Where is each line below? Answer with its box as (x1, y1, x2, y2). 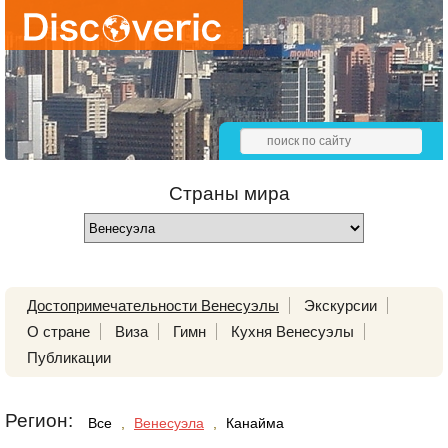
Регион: (5, 410, 73, 431)
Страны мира (168, 183, 290, 204)
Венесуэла (134, 415, 204, 431)
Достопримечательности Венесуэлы (27, 297, 279, 314)
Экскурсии (304, 297, 377, 314)
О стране (27, 323, 90, 340)
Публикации (27, 349, 111, 366)
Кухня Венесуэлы (231, 323, 354, 340)
